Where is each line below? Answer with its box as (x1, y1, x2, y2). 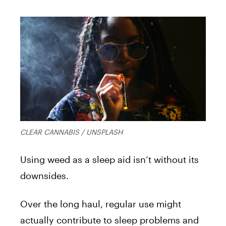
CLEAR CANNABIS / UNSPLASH (20, 128, 123, 137)
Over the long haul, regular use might (20, 198, 181, 210)
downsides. (20, 170, 69, 182)
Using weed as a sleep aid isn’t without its (20, 154, 199, 165)
